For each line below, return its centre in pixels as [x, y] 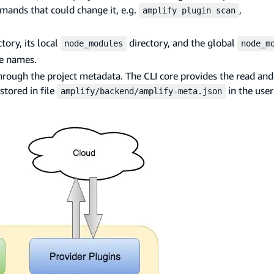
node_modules [94, 43]
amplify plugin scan [189, 10]
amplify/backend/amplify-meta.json [141, 91]
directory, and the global [182, 43]
